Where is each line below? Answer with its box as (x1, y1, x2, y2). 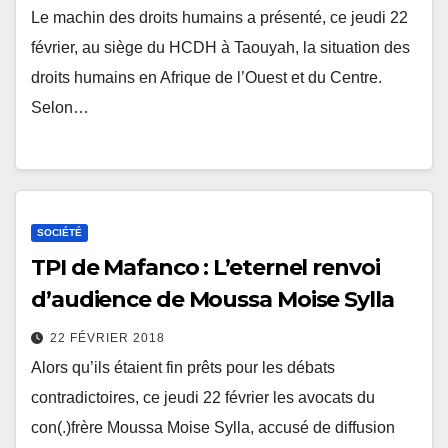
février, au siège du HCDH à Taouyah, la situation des (31, 39, 410, 57)
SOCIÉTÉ (37, 226, 82, 238)
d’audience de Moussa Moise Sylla (31, 285, 394, 313)
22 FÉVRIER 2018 (50, 330, 165, 345)
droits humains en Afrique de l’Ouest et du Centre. (31, 69, 382, 87)
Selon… (31, 99, 89, 117)
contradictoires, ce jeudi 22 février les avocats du (31, 388, 375, 406)
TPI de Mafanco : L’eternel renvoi (31, 253, 380, 281)
